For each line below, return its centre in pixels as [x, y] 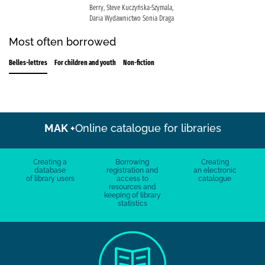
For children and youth [85, 62]
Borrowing [132, 162]
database [50, 170]
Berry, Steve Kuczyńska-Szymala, [131, 7]
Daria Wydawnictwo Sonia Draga [131, 18]
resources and [132, 187]
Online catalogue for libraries [148, 128]
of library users [50, 178]
